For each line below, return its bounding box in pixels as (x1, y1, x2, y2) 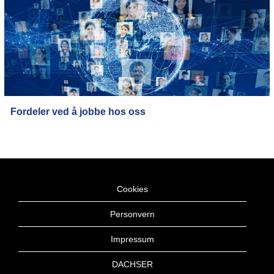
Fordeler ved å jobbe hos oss (10, 106, 146, 117)
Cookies (117, 184, 148, 194)
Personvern (110, 209, 155, 219)
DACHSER (112, 259, 153, 269)
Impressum (111, 234, 154, 244)
